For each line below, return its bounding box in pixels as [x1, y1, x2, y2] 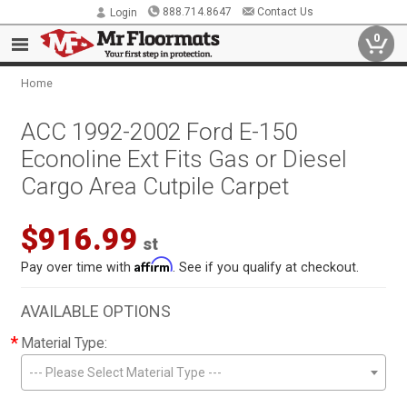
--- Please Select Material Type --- [29, 365, 223, 380]
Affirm [134, 257, 174, 273]
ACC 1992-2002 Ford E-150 [21, 118, 298, 145]
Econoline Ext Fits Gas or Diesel [21, 145, 348, 173]
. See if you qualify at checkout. [173, 260, 360, 274]
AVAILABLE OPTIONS [21, 302, 172, 321]
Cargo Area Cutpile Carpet [21, 173, 290, 200]
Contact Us [256, 5, 313, 18]
